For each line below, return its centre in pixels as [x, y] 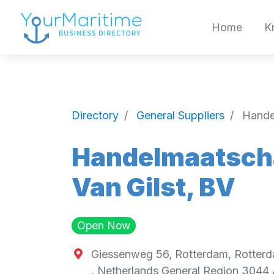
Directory [95, 115]
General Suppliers [180, 115]
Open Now [103, 226]
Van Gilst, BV [154, 187]
